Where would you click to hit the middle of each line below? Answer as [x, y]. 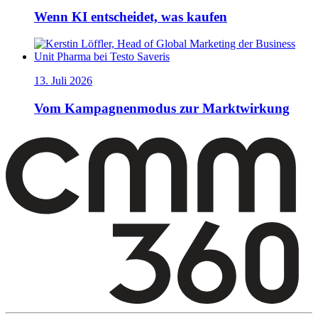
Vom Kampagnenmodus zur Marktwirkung [162, 108]
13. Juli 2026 [63, 81]
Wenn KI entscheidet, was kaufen [131, 16]
